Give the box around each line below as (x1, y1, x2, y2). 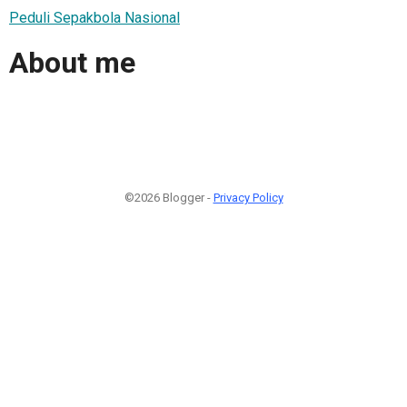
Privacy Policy (213, 190, 283, 204)
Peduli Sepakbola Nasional (9, 8, 180, 26)
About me (9, 45, 135, 81)
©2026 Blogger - (124, 190, 213, 204)
